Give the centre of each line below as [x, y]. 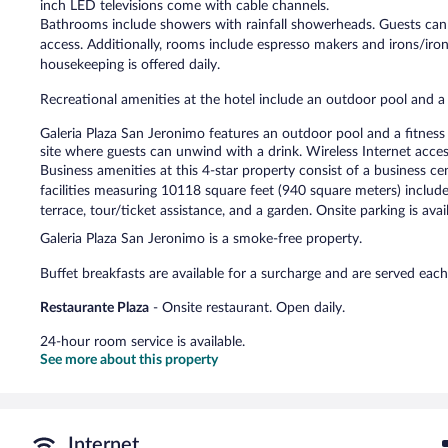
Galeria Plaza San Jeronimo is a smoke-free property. [201, 238]
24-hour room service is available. [142, 341]
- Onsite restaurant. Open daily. [247, 307]
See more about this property [129, 359]
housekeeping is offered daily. [130, 64]
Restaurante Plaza [94, 307]
